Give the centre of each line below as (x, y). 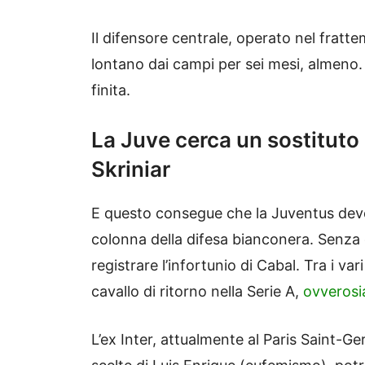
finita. (111, 90)
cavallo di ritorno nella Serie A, (197, 292)
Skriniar (131, 169)
